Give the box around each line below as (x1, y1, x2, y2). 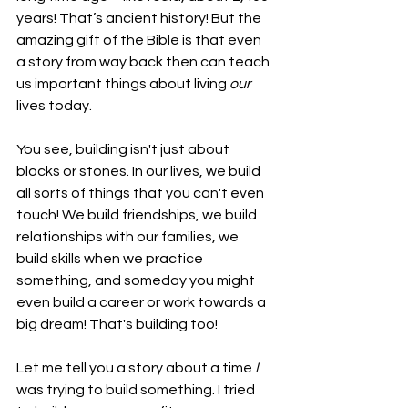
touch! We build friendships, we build (16, 207, 260, 222)
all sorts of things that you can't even (16, 185, 267, 200)
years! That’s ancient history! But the (16, 10, 264, 25)
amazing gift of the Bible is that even (16, 32, 264, 47)
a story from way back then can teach (16, 54, 272, 69)
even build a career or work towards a (16, 294, 269, 310)
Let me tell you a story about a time (16, 360, 255, 375)
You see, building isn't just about (16, 141, 232, 157)
